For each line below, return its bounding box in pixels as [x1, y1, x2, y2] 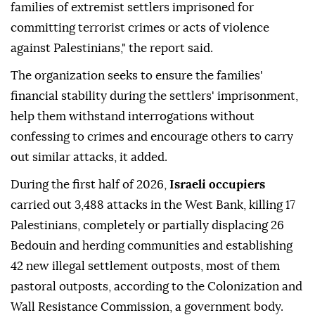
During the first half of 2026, [11, 179, 169, 191]
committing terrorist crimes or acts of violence [11, 22, 269, 34]
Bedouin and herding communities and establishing [11, 240, 292, 252]
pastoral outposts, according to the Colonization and [11, 281, 302, 293]
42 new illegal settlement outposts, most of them [11, 260, 280, 273]
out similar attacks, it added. [11, 151, 167, 164]
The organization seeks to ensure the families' [11, 70, 263, 82]
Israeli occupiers [169, 179, 265, 191]
